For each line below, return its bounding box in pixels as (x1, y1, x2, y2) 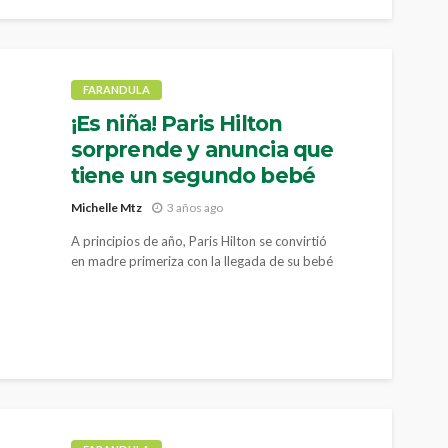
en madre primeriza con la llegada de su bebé (70, 252, 333, 269)
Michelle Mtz (70, 199, 142, 215)
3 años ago (166, 199, 223, 215)
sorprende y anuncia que (70, 137, 334, 162)
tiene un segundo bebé (70, 163, 316, 188)
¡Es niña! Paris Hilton (70, 111, 283, 136)
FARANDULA (82, 83, 150, 96)
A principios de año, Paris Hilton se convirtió (70, 232, 327, 249)
